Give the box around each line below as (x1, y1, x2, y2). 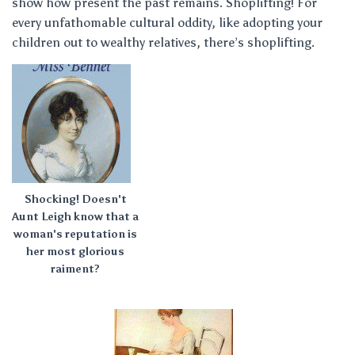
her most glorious (26, 245, 124, 258)
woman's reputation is (13, 227, 137, 241)
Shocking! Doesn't (24, 193, 127, 206)
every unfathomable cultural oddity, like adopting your (12, 15, 323, 30)
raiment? (51, 262, 100, 276)
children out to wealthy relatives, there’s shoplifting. (12, 35, 315, 50)
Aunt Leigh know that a (12, 210, 139, 223)
